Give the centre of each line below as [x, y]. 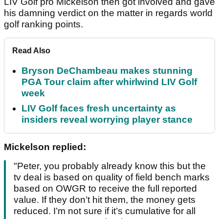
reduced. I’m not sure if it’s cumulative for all [105, 211]
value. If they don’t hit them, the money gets [105, 200]
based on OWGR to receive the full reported [105, 189]
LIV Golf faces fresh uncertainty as [99, 109]
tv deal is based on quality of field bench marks [112, 177]
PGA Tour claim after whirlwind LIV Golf [109, 82]
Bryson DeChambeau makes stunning [107, 71]
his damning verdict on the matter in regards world [108, 13]
